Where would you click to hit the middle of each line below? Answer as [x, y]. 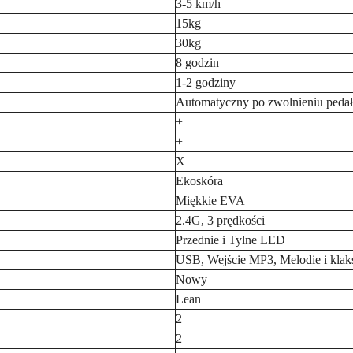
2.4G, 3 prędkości [220, 220]
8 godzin [197, 63]
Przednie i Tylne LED [230, 240]
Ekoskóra [199, 181]
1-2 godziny [206, 82]
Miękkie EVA [210, 201]
